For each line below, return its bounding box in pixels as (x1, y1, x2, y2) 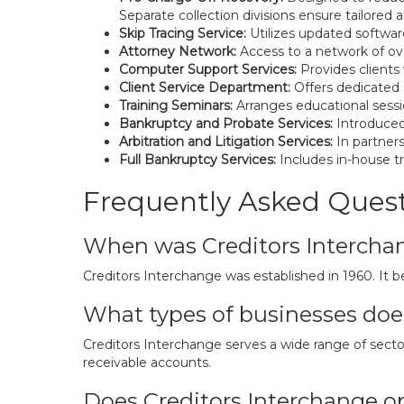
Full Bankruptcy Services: (119, 151, 276, 168)
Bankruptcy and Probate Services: (119, 115, 333, 132)
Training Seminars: (119, 97, 233, 114)
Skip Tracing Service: (119, 25, 246, 41)
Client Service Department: (119, 79, 290, 96)
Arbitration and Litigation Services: (119, 133, 333, 150)
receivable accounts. (83, 354, 211, 371)
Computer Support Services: (119, 61, 297, 78)
